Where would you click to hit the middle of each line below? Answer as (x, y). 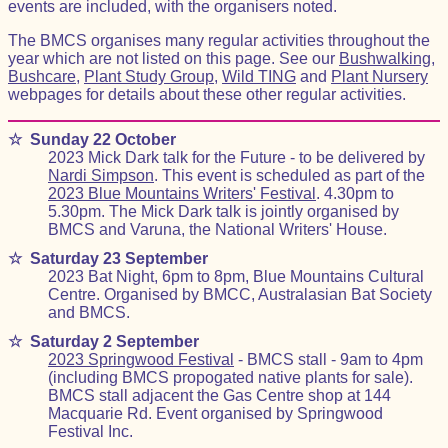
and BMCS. (89, 312)
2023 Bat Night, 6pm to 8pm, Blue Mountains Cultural (236, 276)
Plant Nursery (379, 76)
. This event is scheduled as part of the (289, 175)
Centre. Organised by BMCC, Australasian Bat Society (240, 294)
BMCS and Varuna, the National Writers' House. (217, 229)
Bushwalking (385, 58)
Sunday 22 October (103, 139)
